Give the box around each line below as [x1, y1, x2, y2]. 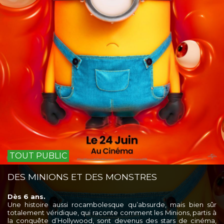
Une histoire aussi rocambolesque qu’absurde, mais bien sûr [7, 200, 216, 208]
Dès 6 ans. [7, 192, 45, 200]
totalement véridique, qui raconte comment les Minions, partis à [7, 208, 216, 216]
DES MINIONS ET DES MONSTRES [7, 171, 157, 182]
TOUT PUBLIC [9, 150, 67, 160]
